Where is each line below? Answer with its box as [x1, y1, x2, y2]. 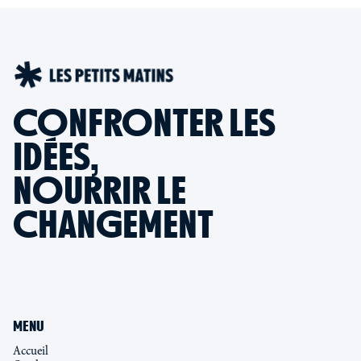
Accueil [13, 342, 48, 359]
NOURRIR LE [13, 167, 186, 214]
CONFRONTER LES [13, 99, 276, 146]
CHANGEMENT [13, 201, 214, 247]
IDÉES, [13, 133, 99, 180]
